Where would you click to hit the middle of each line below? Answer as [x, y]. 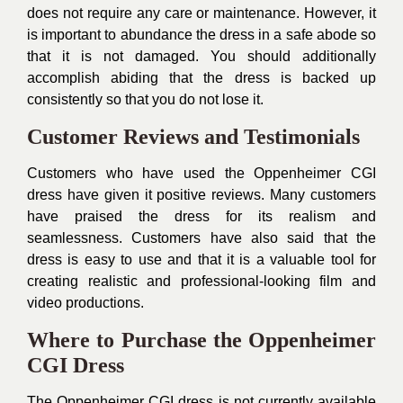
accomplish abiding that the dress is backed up [201, 78]
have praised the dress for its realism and [201, 216]
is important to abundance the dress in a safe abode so [201, 35]
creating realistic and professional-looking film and [201, 281]
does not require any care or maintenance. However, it [201, 13]
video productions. [85, 303]
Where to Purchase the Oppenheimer [201, 340]
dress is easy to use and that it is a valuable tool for [201, 260]
